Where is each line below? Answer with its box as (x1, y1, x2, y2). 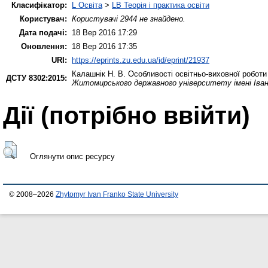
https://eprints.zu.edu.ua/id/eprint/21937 (72, 55, 209, 65)
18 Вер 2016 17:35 (72, 41, 137, 51)
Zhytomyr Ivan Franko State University (56, 190, 178, 198)
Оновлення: (21, 41, 67, 51)
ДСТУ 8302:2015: (6, 73, 67, 83)
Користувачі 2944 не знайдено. (72, 14, 185, 23)
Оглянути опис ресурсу (29, 152, 115, 161)
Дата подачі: (19, 28, 67, 37)
